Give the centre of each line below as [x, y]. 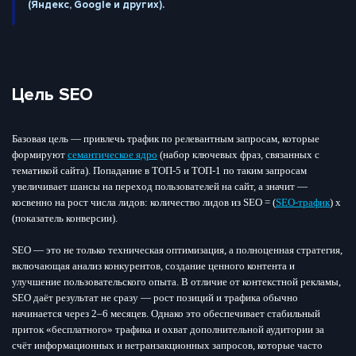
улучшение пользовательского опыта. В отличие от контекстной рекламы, [176, 281]
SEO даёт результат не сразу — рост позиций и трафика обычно [155, 297]
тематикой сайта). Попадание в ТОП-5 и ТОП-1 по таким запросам [159, 170]
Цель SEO [52, 95]
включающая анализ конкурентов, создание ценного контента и [153, 265]
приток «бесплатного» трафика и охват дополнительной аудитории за [168, 329]
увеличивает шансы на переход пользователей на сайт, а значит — [160, 186]
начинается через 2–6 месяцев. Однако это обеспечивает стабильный [166, 313]
